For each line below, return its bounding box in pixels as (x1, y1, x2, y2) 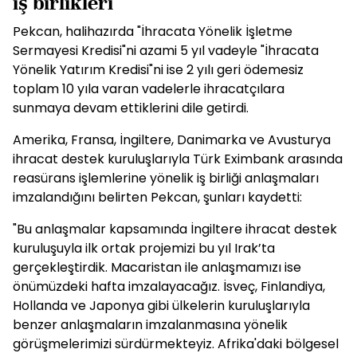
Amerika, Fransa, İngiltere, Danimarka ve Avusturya (13, 131, 331, 149)
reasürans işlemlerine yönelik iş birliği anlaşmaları (13, 169, 319, 187)
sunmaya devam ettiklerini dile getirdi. (13, 99, 249, 117)
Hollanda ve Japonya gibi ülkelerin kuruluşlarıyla (13, 296, 310, 315)
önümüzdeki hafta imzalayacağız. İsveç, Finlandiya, (13, 277, 325, 296)
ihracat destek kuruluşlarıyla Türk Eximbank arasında (13, 150, 343, 168)
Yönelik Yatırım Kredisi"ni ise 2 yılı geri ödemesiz (13, 61, 304, 79)
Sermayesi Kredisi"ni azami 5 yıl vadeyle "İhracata (13, 41, 319, 60)
